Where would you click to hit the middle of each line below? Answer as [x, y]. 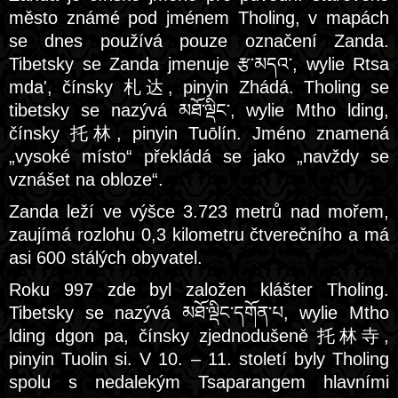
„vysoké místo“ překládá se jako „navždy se [199, 156]
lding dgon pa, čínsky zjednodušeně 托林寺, [199, 336]
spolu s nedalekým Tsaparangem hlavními [199, 382]
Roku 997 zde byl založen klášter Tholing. [199, 290]
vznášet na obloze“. [86, 179]
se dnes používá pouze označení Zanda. [199, 41]
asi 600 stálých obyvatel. [106, 258]
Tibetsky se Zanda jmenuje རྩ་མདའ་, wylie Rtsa [199, 64]
